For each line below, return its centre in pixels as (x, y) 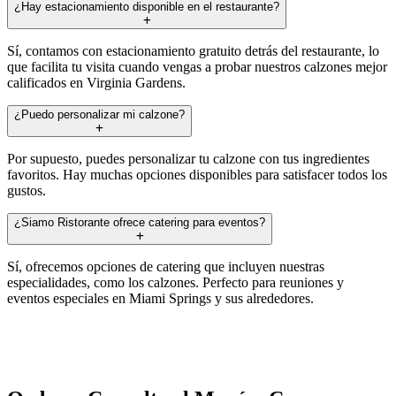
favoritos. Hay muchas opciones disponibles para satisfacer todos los (197, 174)
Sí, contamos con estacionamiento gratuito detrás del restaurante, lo (193, 50)
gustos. (27, 190)
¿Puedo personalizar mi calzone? (99, 114)
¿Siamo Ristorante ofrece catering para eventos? (140, 222)
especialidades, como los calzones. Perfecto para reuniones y (175, 282)
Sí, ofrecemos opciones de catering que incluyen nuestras (166, 266)
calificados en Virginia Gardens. (96, 82)
